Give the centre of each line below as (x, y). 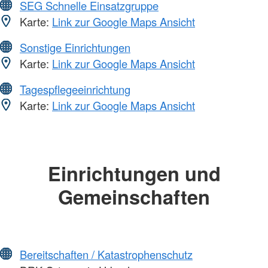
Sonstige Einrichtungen (75, 47)
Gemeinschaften (134, 196)
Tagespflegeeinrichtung (75, 89)
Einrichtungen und (134, 173)
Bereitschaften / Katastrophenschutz (106, 255)
